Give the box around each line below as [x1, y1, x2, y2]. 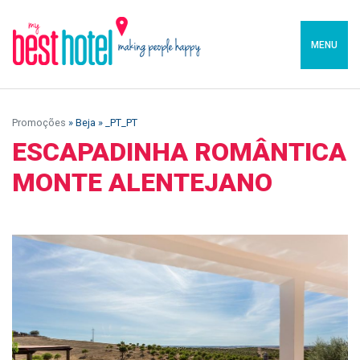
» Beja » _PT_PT [66, 117, 137, 129]
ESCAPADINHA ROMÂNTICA [12, 137, 346, 167]
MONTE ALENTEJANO [12, 167, 272, 198]
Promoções [12, 117, 66, 129]
